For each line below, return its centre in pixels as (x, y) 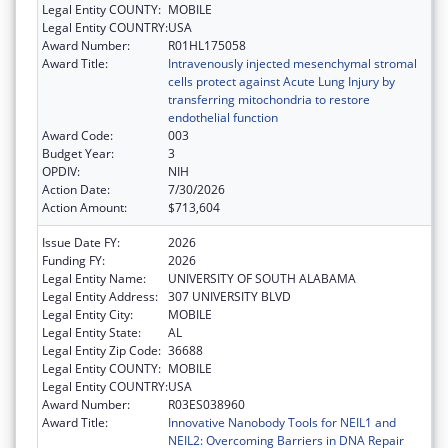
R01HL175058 (207, 45)
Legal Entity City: (87, 314)
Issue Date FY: (81, 242)
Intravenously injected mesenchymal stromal (292, 63)
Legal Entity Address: (100, 296)
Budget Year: (78, 153)
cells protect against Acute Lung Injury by (281, 81)
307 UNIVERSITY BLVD (229, 296)
